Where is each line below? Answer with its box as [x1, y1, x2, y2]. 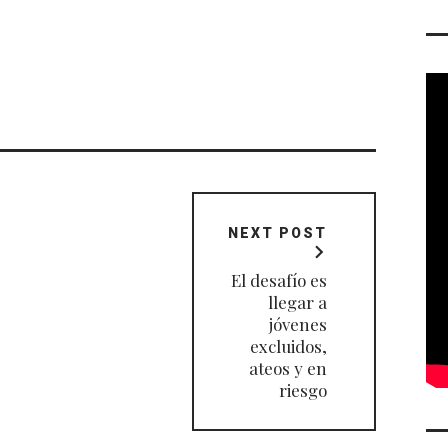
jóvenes [268, 313, 327, 336]
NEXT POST [227, 225, 327, 242]
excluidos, [249, 335, 327, 358]
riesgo [278, 379, 327, 402]
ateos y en [248, 357, 327, 380]
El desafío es [230, 269, 327, 292]
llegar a [267, 291, 327, 314]
